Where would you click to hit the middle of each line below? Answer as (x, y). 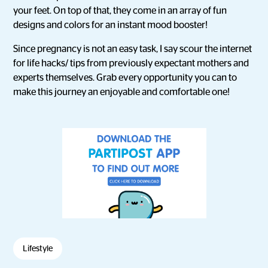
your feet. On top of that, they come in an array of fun (120, 11)
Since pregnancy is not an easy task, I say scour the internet (133, 49)
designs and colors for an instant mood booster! (111, 25)
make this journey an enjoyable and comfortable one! (122, 92)
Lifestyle (38, 248)
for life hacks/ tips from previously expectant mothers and (131, 63)
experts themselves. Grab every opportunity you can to (125, 78)
